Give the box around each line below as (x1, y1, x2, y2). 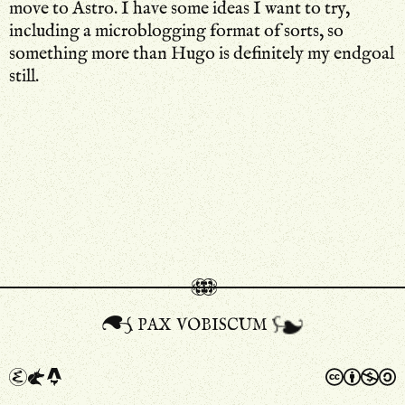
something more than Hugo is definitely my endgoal (9, 42, 394, 64)
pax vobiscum (137, 309, 268, 338)
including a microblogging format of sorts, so (9, 20, 344, 42)
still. (9, 65, 39, 87)
